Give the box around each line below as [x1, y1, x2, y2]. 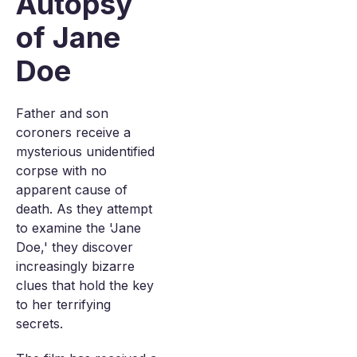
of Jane [16, 20, 120, 55]
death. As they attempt [16, 201, 152, 217]
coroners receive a [16, 124, 131, 140]
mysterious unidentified [16, 143, 155, 159]
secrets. [16, 316, 63, 331]
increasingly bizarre [16, 258, 135, 274]
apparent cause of [16, 182, 127, 198]
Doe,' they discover [16, 239, 133, 255]
